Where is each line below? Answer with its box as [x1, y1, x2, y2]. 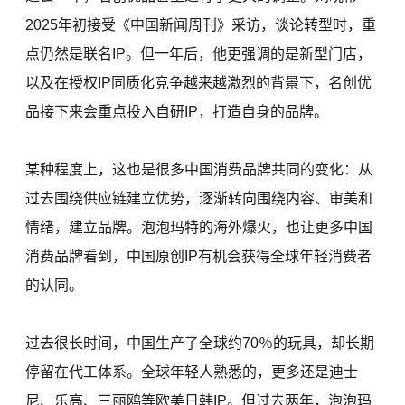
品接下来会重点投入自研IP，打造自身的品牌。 [25, 104, 329, 120]
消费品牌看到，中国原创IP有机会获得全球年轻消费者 [25, 249, 372, 265]
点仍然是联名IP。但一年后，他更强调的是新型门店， [25, 46, 372, 62]
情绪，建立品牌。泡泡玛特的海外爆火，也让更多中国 [25, 220, 373, 236]
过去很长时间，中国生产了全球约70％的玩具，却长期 [25, 335, 375, 352]
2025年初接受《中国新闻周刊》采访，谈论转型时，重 [25, 17, 377, 33]
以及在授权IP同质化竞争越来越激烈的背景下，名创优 [25, 75, 372, 91]
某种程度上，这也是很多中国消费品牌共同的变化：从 [25, 162, 373, 178]
